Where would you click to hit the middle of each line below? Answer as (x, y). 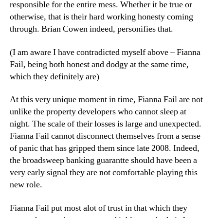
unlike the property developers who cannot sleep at (98, 112)
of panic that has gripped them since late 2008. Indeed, (105, 148)
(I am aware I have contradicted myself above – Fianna (105, 52)
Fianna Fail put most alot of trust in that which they (99, 208)
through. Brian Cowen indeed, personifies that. (91, 29)
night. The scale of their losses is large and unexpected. (106, 124)
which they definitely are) (54, 76)
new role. (26, 185)
